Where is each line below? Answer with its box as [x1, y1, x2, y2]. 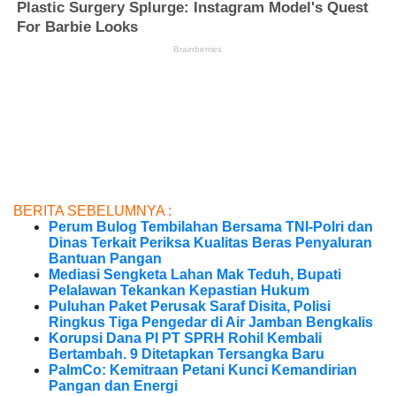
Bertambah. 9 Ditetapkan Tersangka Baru [49, 346, 324, 362]
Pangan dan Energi [49, 378, 178, 394]
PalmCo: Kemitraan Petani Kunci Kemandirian [49, 362, 357, 378]
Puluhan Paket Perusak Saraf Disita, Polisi [49, 299, 331, 315]
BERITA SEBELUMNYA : [13, 203, 171, 219]
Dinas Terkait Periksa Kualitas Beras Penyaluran [49, 235, 372, 251]
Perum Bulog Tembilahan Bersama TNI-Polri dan [49, 219, 373, 235]
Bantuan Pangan [49, 251, 162, 267]
